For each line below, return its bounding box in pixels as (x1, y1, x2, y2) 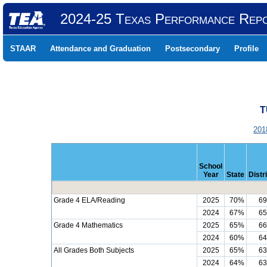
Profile (234, 44, 259, 53)
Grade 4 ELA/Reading (54, 196, 125, 204)
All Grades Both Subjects (54, 246, 134, 254)
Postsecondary (165, 44, 220, 53)
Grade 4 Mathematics (54, 221, 123, 229)
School (199, 162, 222, 170)
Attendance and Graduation (50, 44, 151, 53)
